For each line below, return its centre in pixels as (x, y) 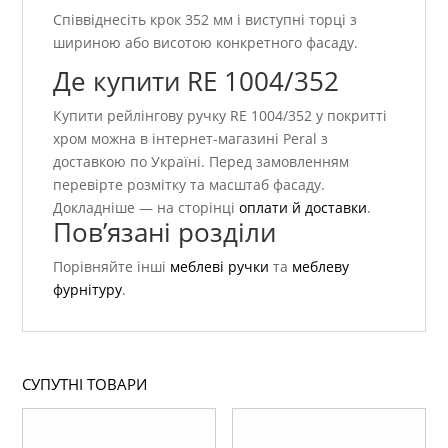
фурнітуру (88, 290)
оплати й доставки (303, 208)
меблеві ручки (220, 267)
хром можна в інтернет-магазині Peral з (191, 139)
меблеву (321, 267)
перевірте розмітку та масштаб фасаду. (189, 185)
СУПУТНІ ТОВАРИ (85, 384)
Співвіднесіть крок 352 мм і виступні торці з (205, 20)
